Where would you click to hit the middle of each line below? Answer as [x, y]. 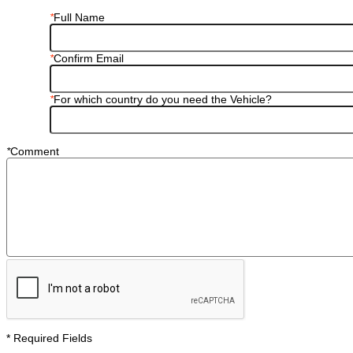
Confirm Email [89, 58]
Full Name [79, 17]
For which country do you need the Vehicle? [163, 99]
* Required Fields [49, 338]
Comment [35, 151]
